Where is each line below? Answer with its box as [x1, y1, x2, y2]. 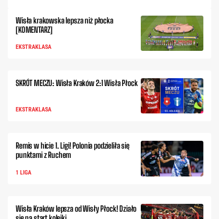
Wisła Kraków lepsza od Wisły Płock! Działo [16, 203, 137, 213]
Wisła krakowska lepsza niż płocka [16, 16, 113, 25]
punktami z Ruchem [16, 150, 71, 160]
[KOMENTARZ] [16, 25, 53, 35]
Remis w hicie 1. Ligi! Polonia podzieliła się [16, 141, 130, 151]
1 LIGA [16, 169, 31, 176]
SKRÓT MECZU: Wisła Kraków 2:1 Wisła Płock [16, 78, 138, 88]
